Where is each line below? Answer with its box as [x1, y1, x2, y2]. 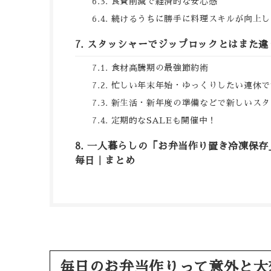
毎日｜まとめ [74, 155, 135, 166]
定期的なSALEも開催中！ [111, 116, 217, 125]
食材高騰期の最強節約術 [111, 63, 209, 72]
